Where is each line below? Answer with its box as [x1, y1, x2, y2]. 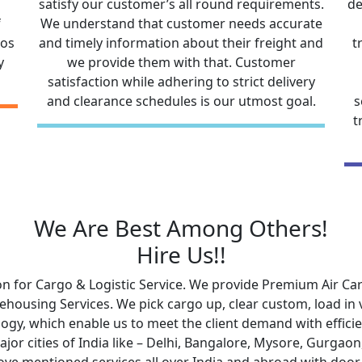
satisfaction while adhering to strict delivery [47, 73, 315, 90]
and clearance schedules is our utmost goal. [46, 92, 316, 110]
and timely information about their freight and [39, 34, 323, 52]
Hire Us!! [136, 239, 226, 270]
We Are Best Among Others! [34, 213, 328, 243]
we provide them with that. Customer [66, 53, 296, 71]
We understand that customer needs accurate [40, 15, 322, 32]
